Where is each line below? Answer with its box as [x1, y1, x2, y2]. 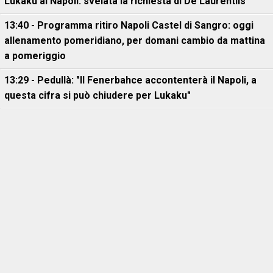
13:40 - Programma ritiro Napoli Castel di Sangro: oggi [4, 19, 253, 32]
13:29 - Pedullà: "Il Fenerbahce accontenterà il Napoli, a [4, 74, 257, 87]
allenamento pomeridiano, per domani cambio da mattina [4, 35, 265, 47]
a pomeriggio [4, 50, 66, 62]
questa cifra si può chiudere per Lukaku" [4, 90, 191, 102]
